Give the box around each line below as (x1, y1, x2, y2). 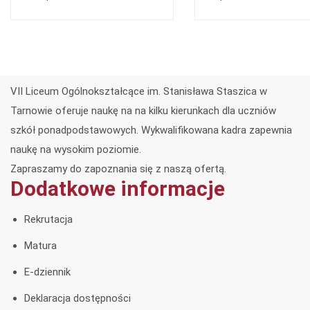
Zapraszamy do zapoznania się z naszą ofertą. (10, 163, 226, 176)
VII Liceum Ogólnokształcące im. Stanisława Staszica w (10, 85, 267, 98)
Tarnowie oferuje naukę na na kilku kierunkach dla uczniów (10, 104, 276, 118)
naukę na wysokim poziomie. (10, 143, 141, 156)
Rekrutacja (24, 213, 73, 226)
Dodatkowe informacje (10, 176, 225, 201)
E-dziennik (24, 266, 71, 279)
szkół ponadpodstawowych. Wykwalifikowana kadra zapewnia (10, 124, 292, 137)
